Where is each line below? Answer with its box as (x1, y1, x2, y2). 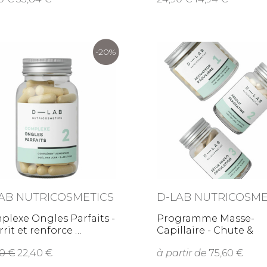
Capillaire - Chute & (157, 225, 254, 236)
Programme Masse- (157, 213, 255, 224)
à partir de (157, 247, 207, 259)
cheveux (157, 237, 207, 248)
